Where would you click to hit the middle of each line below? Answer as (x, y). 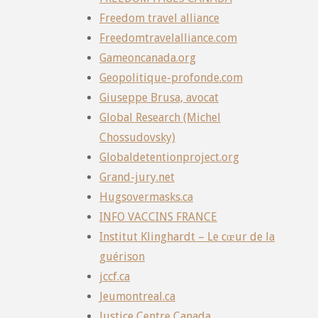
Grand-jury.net (137, 177)
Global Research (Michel (160, 117)
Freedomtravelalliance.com (168, 38)
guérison (122, 256)
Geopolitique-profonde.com (171, 77)
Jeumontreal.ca (137, 296)
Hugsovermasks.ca (146, 197)
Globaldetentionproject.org (169, 157)
